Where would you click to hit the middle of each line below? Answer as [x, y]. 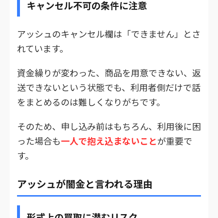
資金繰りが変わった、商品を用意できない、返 [109, 73]
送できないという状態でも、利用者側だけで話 [109, 87]
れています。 [43, 48]
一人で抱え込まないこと [109, 141]
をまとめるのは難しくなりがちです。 [91, 102]
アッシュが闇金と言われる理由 [85, 184]
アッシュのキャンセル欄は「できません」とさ [109, 34]
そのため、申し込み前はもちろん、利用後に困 [109, 126]
